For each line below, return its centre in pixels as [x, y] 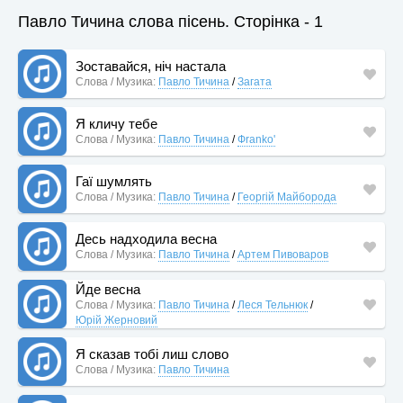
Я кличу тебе [116, 124]
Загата [255, 82]
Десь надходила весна [146, 239]
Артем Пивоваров [283, 255]
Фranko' [256, 139]
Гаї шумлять [114, 181]
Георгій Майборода [287, 197]
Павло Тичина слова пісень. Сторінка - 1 [170, 22]
